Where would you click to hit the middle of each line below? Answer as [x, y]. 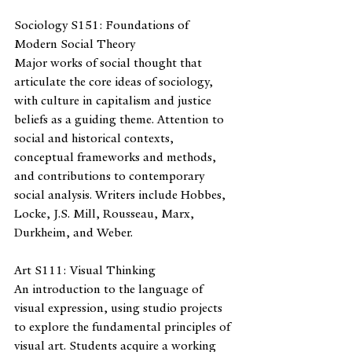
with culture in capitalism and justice [114, 100]
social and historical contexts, [95, 138]
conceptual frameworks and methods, [117, 157]
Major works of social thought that [110, 62]
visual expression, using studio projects [120, 308]
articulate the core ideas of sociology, [115, 81]
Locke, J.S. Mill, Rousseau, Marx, [106, 213]
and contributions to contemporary [111, 176]
